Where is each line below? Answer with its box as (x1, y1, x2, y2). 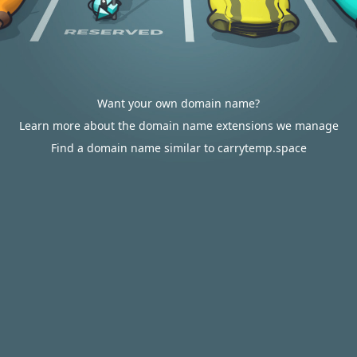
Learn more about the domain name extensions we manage (18, 118, 339, 133)
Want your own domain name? (97, 96, 260, 111)
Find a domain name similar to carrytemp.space (50, 140, 307, 155)
